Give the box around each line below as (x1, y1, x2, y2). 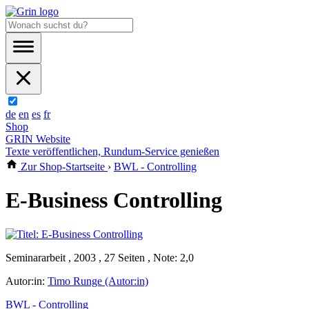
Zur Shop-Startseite (18, 161, 108, 172)
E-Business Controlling (6, 188, 222, 213)
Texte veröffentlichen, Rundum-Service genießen (6, 146, 219, 157)
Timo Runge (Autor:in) (48, 275, 148, 287)
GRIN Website (6, 133, 70, 145)
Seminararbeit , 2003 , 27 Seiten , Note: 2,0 (6, 251, 194, 263)
